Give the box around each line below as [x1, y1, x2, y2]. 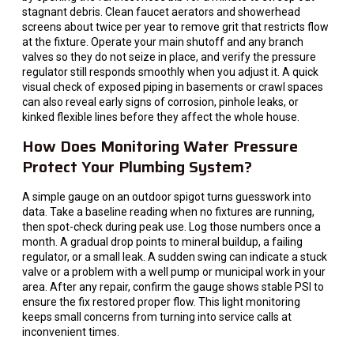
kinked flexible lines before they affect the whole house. [22, 110, 299, 123]
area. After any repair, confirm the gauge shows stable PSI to [22, 281, 324, 294]
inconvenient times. [22, 326, 119, 339]
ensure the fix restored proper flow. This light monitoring [22, 296, 300, 309]
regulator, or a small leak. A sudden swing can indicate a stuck [22, 250, 327, 264]
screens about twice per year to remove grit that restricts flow [22, 20, 329, 33]
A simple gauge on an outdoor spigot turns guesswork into [22, 190, 311, 204]
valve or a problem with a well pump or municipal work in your [22, 265, 326, 279]
